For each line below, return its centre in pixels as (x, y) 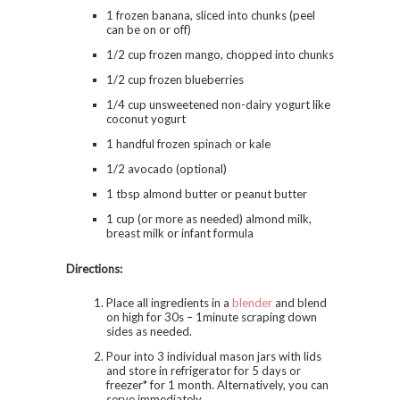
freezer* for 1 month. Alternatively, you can (217, 384)
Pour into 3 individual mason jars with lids (214, 356)
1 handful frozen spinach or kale (188, 143)
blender (252, 302)
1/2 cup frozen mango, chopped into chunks (220, 54)
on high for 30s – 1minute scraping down (212, 317)
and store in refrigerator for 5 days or (204, 370)
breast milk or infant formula (180, 233)
